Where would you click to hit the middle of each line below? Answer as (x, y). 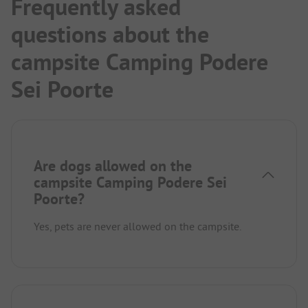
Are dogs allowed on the (113, 165)
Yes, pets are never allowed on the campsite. (137, 226)
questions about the (110, 34)
